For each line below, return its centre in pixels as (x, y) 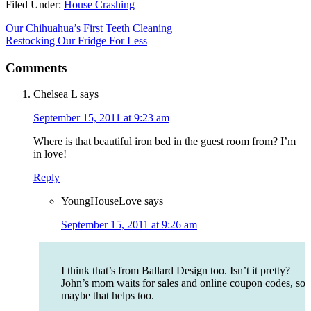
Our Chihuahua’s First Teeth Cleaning (89, 28)
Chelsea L (55, 94)
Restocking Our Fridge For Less (76, 40)
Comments (36, 67)
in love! (50, 154)
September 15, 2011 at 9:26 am (129, 225)
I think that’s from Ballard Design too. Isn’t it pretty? (176, 271)
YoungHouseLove (101, 201)
